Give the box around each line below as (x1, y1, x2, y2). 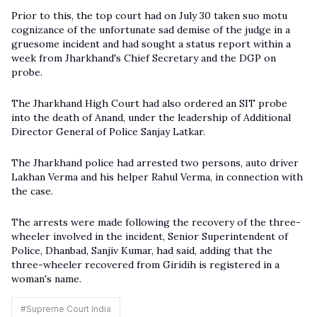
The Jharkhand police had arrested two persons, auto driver (11, 156, 299, 169)
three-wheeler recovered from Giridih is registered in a (11, 258, 279, 271)
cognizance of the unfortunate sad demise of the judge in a (11, 23, 290, 36)
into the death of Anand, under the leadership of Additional (11, 111, 291, 124)
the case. (11, 185, 53, 197)
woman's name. (11, 272, 81, 285)
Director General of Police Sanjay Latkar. (11, 125, 205, 138)
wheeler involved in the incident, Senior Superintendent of (11, 230, 288, 243)
